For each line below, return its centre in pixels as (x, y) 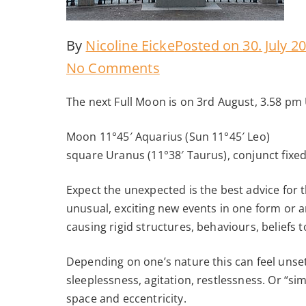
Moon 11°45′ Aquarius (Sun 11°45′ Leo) (168, 137)
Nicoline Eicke (130, 46)
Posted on (209, 46)
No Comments (113, 68)
